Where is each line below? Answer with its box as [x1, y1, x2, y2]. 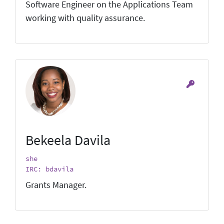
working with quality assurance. [25, 12, 145, 23]
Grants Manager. [25, 179, 86, 190]
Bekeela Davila [25, 130, 110, 149]
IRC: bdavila [25, 164, 73, 173]
